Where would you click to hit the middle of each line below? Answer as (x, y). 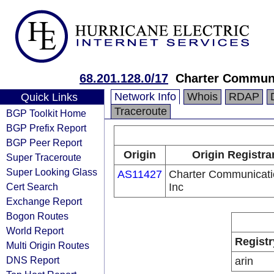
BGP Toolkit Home (46, 113)
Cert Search (32, 187)
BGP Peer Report (44, 143)
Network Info (145, 97)
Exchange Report (44, 201)
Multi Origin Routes (48, 245)
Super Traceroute (44, 157)
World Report (35, 231)
